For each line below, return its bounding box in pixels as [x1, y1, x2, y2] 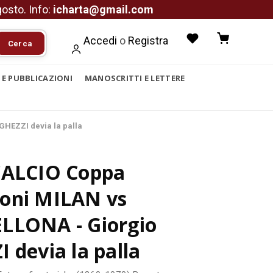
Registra [128, 34, 168, 47]
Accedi [83, 34, 117, 47]
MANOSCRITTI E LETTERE [84, 73, 185, 83]
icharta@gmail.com [53, 3, 154, 16]
